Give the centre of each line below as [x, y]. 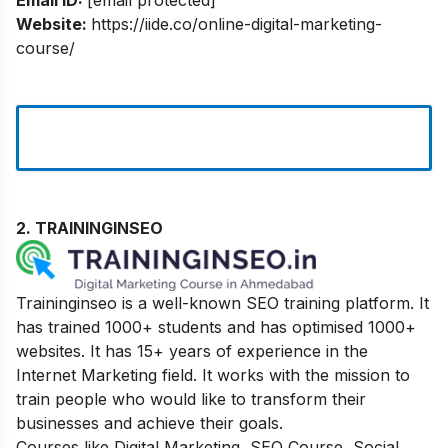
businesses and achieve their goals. [149, 422]
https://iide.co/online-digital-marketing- [236, 23]
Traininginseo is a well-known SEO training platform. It [222, 302]
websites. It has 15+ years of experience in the [192, 350]
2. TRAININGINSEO [89, 227]
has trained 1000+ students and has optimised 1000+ [216, 326]
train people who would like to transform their [191, 398]
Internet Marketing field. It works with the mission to [213, 374]
